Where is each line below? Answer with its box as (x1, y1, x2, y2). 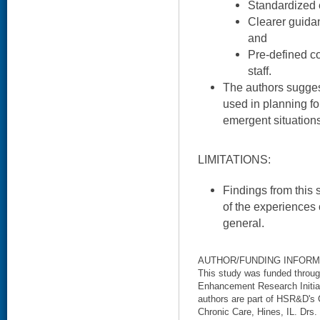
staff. (248, 64, 271, 78)
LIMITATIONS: (198, 153, 271, 166)
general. (223, 216, 264, 229)
